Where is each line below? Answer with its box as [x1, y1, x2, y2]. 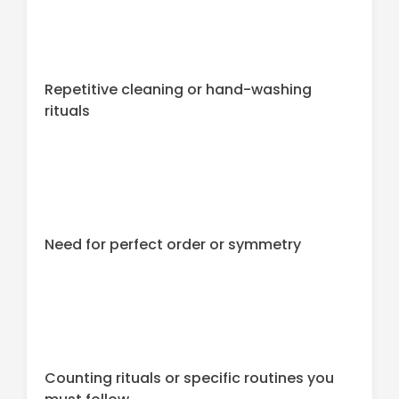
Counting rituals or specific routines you [45, 367, 334, 388]
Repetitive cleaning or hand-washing [45, 78, 312, 100]
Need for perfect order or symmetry [45, 233, 301, 255]
